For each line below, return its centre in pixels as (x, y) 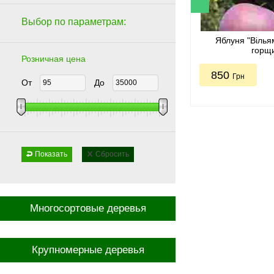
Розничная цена (54, 59)
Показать (51, 154)
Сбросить (112, 154)
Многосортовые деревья (88, 208)
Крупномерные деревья (88, 250)
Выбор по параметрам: (74, 22)
